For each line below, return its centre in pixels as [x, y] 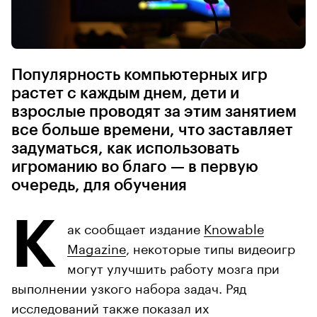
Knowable [234, 227]
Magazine [97, 247]
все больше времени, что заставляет [152, 131]
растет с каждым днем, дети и [125, 94]
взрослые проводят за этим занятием [154, 112]
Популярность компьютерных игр [139, 75]
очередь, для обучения [99, 186]
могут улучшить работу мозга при [173, 267]
